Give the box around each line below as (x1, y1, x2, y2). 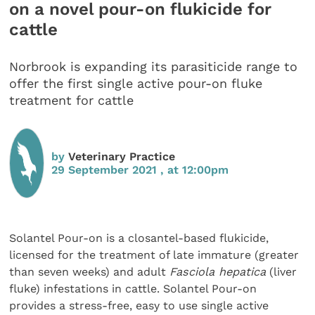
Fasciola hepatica (169, 264, 266, 278)
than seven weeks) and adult (9, 264, 170, 278)
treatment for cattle (9, 93, 134, 108)
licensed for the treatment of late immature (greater (9, 247, 300, 262)
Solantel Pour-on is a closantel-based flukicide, (9, 231, 269, 245)
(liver (266, 264, 297, 278)
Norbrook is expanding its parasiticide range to (9, 59, 298, 75)
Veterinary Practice (68, 149, 176, 163)
